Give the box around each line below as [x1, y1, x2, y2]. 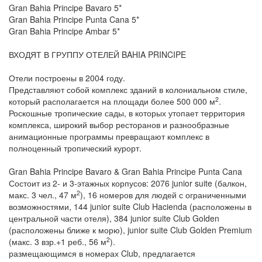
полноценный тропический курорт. [9, 142, 142, 154]
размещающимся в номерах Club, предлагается [9, 247, 195, 260]
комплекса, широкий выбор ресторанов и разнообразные [9, 119, 229, 131]
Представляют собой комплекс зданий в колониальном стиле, [9, 84, 247, 96]
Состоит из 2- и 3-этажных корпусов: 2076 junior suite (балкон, [9, 177, 247, 189]
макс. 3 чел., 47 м [9, 189, 77, 201]
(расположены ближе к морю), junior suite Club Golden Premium [9, 224, 252, 236]
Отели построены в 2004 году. [9, 72, 125, 84]
